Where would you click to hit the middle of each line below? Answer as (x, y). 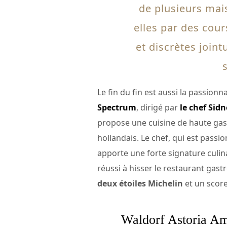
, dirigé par (158, 108)
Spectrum (117, 108)
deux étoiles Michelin (140, 184)
